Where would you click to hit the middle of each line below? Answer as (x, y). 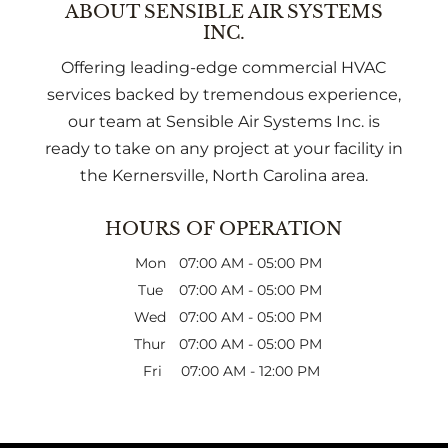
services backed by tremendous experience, (223, 95)
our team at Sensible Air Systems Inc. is (223, 122)
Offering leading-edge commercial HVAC (224, 68)
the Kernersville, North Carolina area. (223, 176)
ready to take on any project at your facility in (223, 149)
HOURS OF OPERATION (224, 229)
